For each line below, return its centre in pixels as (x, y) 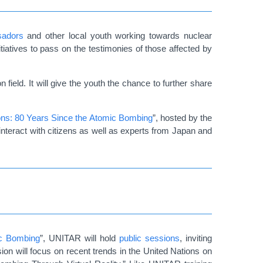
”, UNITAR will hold (80, 238)
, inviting (196, 238)
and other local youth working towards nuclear (118, 35)
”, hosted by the (182, 117)
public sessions (149, 238)
